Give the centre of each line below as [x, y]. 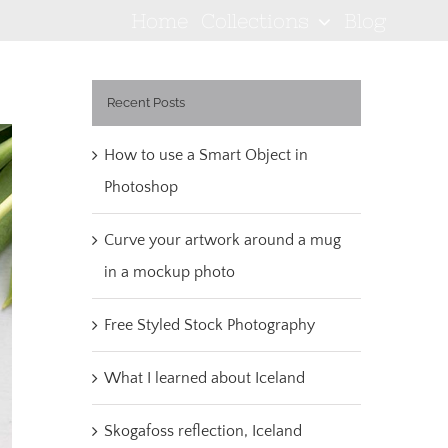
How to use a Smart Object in [205, 155]
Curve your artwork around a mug [222, 240]
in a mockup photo [169, 272]
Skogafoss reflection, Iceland [202, 431]
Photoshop [140, 187]
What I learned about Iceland [204, 378]
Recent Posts [145, 103]
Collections [254, 20]
